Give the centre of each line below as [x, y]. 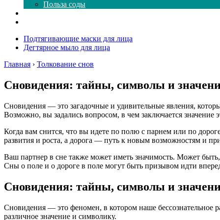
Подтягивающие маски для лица [78, 39]
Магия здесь [44, 13]
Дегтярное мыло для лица [67, 47]
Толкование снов [65, 64]
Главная [17, 64]
